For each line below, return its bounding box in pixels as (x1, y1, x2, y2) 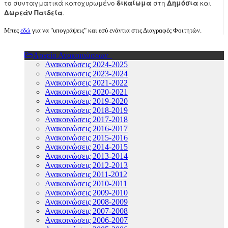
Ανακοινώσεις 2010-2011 (45, 179, 127, 188)
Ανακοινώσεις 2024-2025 (45, 60, 128, 69)
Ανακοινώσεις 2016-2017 (45, 124, 128, 133)
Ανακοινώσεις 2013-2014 (45, 152, 128, 161)
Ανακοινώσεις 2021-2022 (45, 78, 128, 88)
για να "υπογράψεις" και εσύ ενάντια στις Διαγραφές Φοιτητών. (31, 26, 202, 35)
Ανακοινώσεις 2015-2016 (45, 133, 128, 142)
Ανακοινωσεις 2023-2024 (45, 69, 128, 78)
